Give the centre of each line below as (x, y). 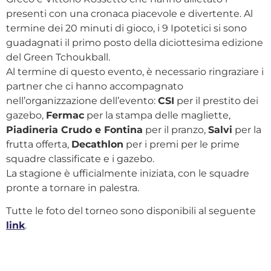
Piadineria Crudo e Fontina (74, 130)
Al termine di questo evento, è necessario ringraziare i (135, 72)
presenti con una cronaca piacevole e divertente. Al (129, 14)
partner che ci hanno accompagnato (95, 86)
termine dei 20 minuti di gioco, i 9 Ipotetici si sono (126, 28)
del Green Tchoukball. (58, 57)
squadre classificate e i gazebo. (80, 159)
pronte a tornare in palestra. (73, 188)
